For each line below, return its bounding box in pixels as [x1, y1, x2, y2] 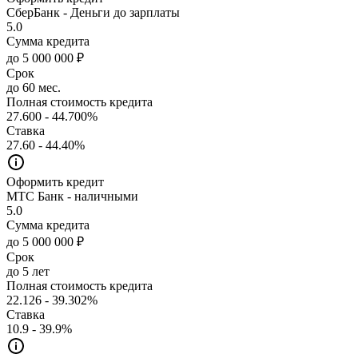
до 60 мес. [6, 80, 61, 94]
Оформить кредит [6, 174, 104, 189]
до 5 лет [6, 264, 50, 278]
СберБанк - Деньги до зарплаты [6, 5, 180, 19]
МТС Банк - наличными [6, 189, 138, 203]
